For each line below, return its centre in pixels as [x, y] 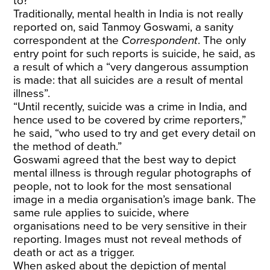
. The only [222, 40]
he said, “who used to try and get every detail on [135, 133]
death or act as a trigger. [74, 253]
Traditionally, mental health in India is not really [128, 14]
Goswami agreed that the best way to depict [125, 160]
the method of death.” [68, 146]
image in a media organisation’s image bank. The [135, 199]
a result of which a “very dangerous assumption [131, 67]
